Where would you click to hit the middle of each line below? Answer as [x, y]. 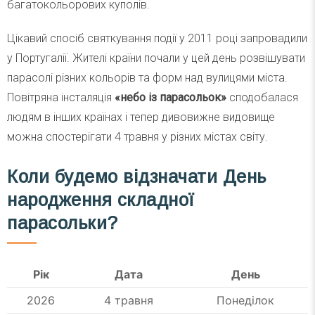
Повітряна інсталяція [59, 98]
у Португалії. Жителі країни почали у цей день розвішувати [156, 58]
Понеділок [245, 301]
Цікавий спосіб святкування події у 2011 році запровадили [157, 39]
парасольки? [63, 223]
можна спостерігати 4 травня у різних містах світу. [137, 137]
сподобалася [262, 98]
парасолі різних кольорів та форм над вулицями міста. [147, 78]
